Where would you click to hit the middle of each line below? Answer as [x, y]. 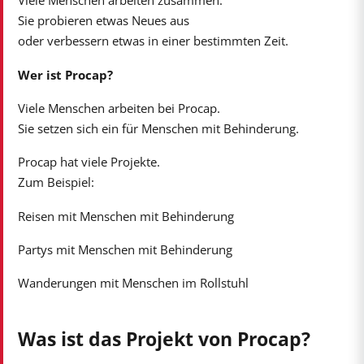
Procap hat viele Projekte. [89, 162]
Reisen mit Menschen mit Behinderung [126, 216]
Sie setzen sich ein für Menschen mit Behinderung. [158, 128]
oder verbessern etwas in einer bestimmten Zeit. [153, 41]
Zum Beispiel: [56, 182]
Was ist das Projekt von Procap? [164, 338]
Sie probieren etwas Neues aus [103, 21]
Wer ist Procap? [65, 74]
